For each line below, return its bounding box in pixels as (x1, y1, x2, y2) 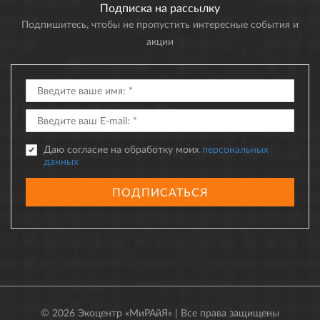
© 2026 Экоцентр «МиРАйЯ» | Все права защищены (41, 306, 279, 319)
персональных (202, 142, 269, 155)
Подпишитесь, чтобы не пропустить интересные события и (21, 17, 299, 30)
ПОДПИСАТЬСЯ (111, 184, 209, 199)
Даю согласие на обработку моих (44, 142, 202, 155)
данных (44, 154, 79, 167)
